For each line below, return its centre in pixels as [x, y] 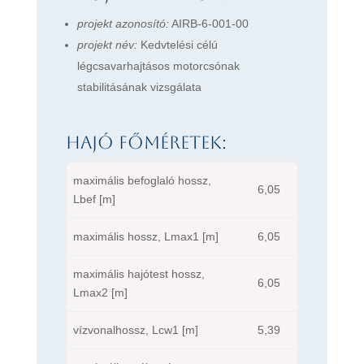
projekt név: [107, 44]
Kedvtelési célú [177, 44]
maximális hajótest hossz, [139, 273]
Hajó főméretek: [146, 142]
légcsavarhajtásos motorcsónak [158, 65]
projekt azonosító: [123, 23]
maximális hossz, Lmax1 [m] [145, 236]
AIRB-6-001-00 [208, 23]
